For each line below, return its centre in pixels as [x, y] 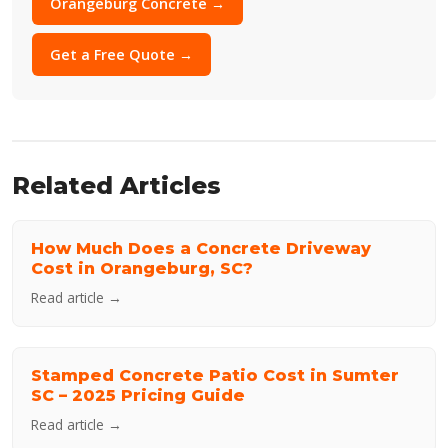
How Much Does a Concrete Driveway [201, 249]
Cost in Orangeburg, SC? [142, 269]
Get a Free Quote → [121, 55]
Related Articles [116, 186]
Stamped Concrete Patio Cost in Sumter [215, 376]
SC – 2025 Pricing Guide [138, 396]
